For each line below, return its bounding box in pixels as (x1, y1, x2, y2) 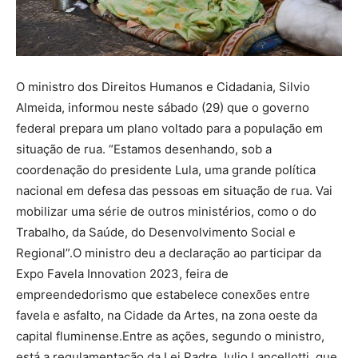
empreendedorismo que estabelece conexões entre (16, 287, 310, 303)
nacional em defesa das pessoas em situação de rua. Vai (16, 183, 332, 199)
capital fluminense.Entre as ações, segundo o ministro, (16, 328, 324, 344)
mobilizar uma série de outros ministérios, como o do (16, 204, 316, 220)
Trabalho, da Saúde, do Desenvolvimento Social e (16, 225, 296, 241)
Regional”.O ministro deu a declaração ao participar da (16, 245, 321, 261)
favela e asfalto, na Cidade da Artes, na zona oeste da (16, 308, 317, 324)
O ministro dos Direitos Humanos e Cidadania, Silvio (16, 79, 310, 95)
